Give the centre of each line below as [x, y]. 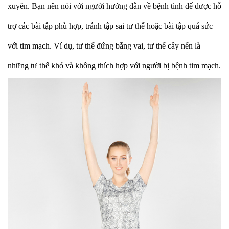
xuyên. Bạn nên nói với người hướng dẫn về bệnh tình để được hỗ [114, 6]
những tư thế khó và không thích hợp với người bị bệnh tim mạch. [114, 66]
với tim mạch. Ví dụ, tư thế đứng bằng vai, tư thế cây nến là [104, 46]
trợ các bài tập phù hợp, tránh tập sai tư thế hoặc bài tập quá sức [110, 26]
